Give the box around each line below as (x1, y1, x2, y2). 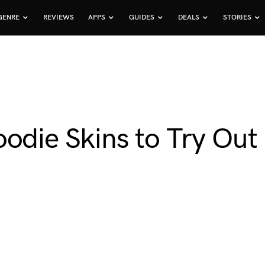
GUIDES (129, 13, 155, 22)
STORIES (223, 13, 252, 22)
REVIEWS (43, 13, 75, 22)
